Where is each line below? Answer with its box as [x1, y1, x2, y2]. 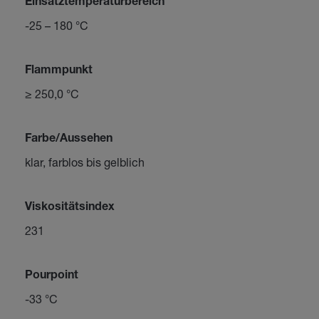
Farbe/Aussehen [24, 134, 113, 145]
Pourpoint [24, 271, 78, 282]
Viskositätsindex [24, 202, 115, 214]
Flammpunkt [24, 66, 93, 77]
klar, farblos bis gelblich [24, 155, 145, 169]
